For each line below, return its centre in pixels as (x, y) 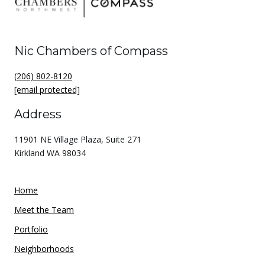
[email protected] (47, 90)
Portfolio (31, 230)
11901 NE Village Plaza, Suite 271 (78, 140)
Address (38, 114)
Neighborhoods (44, 249)
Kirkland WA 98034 (50, 153)
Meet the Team (44, 210)
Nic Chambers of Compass (91, 51)
